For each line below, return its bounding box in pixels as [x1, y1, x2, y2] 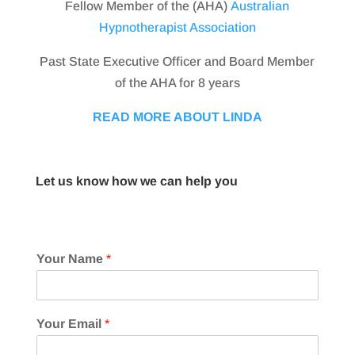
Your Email [36, 316, 105, 330]
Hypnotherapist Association [98, 20, 256, 34]
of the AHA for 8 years [114, 75, 240, 90]
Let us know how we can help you [35, 174, 238, 188]
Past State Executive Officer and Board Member [40, 54, 315, 68]
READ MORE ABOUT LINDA [92, 109, 262, 124]
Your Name [36, 251, 106, 265]
